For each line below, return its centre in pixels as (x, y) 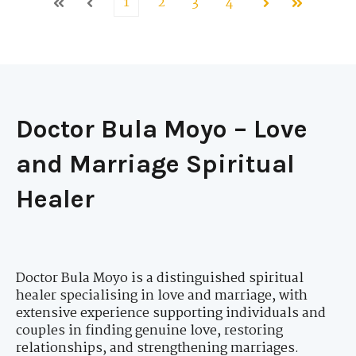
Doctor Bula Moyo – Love (162, 130)
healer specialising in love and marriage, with (162, 296)
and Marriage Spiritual (155, 164)
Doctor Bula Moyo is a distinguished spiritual (160, 279)
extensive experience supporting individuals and (171, 314)
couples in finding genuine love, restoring (149, 331)
